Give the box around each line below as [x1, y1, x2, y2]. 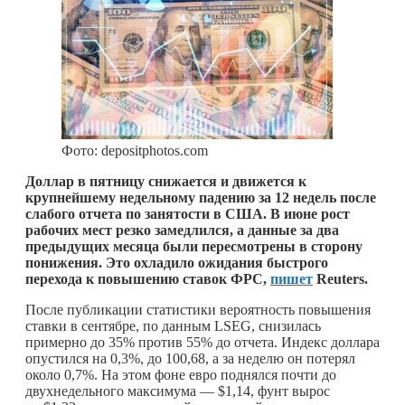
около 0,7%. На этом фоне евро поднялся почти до [25, 366, 336, 382]
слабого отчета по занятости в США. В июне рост [25, 205, 350, 221]
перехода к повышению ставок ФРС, [25, 270, 270, 287]
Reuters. [313, 270, 372, 287]
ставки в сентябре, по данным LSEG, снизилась [25, 317, 321, 334]
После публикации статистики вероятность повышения [25, 301, 371, 317]
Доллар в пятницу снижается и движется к [25, 173, 306, 189]
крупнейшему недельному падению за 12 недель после [25, 189, 376, 205]
